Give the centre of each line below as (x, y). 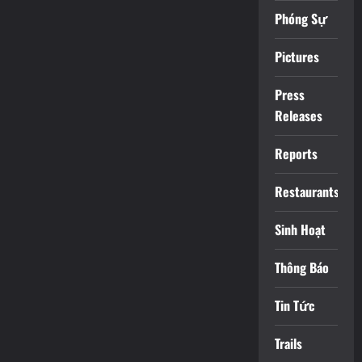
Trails (288, 343)
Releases (298, 116)
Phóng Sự (301, 19)
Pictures (297, 57)
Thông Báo (301, 267)
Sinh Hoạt (300, 229)
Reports (296, 154)
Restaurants (307, 192)
